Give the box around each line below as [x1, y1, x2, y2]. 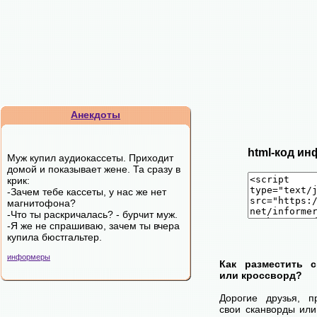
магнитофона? [7, 197, 76, 209]
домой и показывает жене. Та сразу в [7, 163, 180, 175]
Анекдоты [71, 109, 120, 120]
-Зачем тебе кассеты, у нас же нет [7, 186, 166, 197]
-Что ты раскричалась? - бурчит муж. [7, 209, 178, 220]
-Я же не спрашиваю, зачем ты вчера [7, 220, 180, 231]
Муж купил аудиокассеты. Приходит [7, 152, 173, 163]
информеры [7, 253, 50, 261]
